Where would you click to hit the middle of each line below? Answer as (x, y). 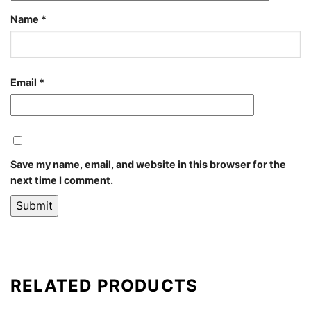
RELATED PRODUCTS (104, 286)
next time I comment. (62, 180)
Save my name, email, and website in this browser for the (148, 164)
